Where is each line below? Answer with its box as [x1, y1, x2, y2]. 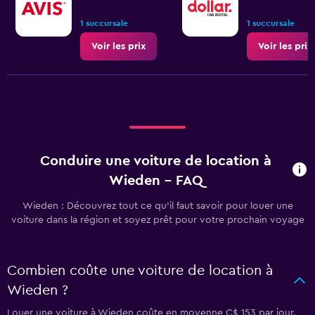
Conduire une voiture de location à [40, 154, 272, 168]
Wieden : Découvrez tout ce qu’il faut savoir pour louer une [22, 201, 293, 211]
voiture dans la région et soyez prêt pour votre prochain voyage [11, 215, 304, 225]
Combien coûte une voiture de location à [7, 264, 274, 278]
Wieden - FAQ [108, 174, 203, 188]
